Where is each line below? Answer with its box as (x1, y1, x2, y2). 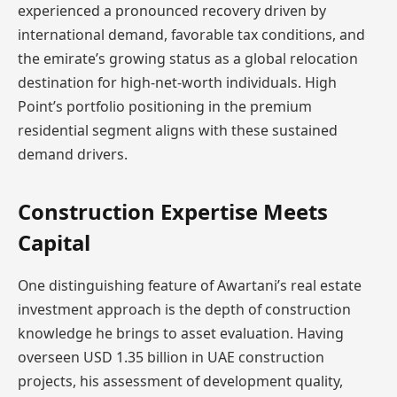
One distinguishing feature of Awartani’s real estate (18, 275, 362, 295)
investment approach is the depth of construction (18, 299, 351, 319)
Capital (18, 227, 90, 257)
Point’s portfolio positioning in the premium (18, 97, 312, 117)
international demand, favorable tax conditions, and (18, 25, 365, 45)
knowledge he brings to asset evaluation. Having (18, 323, 344, 343)
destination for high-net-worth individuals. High (18, 73, 337, 93)
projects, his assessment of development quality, (18, 370, 343, 391)
